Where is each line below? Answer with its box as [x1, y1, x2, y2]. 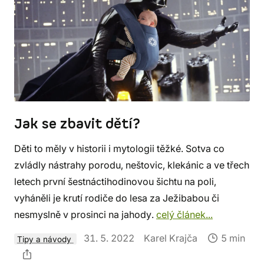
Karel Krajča [143, 232, 197, 245]
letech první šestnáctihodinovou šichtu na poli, [14, 176, 216, 188]
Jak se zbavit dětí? [14, 115, 140, 134]
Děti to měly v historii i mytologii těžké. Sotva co [14, 143, 225, 155]
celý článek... [156, 209, 213, 221]
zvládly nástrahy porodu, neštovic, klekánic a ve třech [14, 159, 249, 171]
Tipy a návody [16, 234, 74, 244]
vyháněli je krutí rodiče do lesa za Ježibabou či [14, 192, 219, 204]
